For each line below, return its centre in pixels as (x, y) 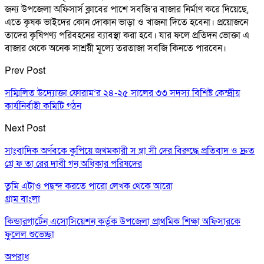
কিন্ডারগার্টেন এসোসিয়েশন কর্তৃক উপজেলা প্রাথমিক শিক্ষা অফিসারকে (123, 221)
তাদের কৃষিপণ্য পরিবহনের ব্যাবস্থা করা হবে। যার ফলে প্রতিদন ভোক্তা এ (127, 35)
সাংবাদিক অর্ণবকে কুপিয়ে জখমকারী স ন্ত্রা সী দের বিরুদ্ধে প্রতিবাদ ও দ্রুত (130, 151)
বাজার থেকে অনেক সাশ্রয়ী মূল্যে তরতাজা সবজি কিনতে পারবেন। (115, 48)
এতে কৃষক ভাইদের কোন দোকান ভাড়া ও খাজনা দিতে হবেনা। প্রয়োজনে (126, 22)
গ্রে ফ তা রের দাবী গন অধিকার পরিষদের (73, 164)
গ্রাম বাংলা (22, 199)
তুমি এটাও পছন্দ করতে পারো (56, 186)
